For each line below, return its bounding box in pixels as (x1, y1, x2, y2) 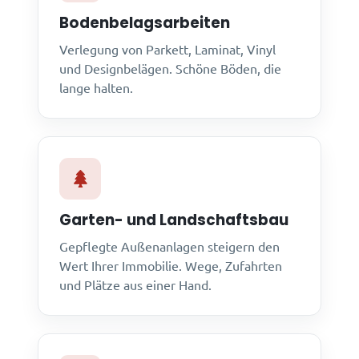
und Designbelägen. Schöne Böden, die (59, 60, 282, 77)
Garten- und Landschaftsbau (59, 210, 289, 231)
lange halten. (59, 79, 134, 96)
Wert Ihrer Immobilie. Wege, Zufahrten (59, 257, 283, 274)
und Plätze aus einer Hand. (59, 276, 212, 293)
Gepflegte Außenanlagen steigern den (59, 238, 280, 255)
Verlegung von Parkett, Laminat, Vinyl (59, 41, 276, 58)
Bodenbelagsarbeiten (59, 13, 231, 34)
